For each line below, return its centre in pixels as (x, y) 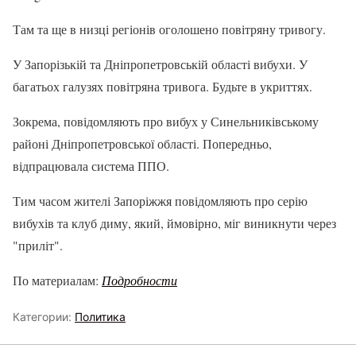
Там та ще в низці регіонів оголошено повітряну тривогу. (171, 29)
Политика (100, 317)
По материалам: (57, 281)
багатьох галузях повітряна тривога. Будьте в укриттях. (163, 87)
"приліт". (38, 246)
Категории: (44, 317)
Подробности (139, 281)
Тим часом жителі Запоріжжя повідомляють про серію (160, 201)
